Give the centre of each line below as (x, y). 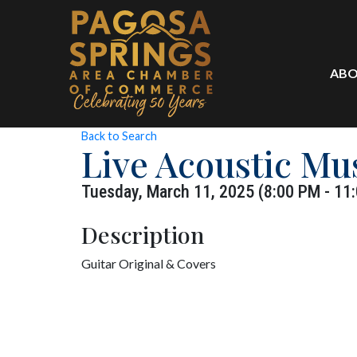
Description (143, 235)
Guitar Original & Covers (149, 264)
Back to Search (119, 136)
